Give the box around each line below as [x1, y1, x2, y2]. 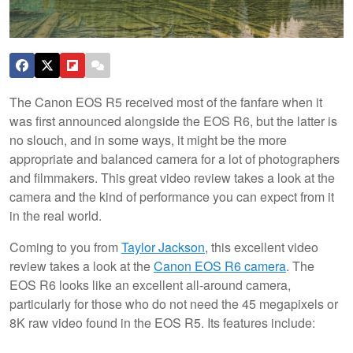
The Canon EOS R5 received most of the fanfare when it [9, 92, 322, 111]
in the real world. [9, 206, 105, 225]
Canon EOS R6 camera [154, 256, 286, 275]
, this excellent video [205, 237, 318, 256]
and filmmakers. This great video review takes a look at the [9, 168, 335, 187]
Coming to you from [9, 237, 121, 256]
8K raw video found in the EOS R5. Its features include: [9, 313, 315, 332]
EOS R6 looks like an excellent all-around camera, [9, 275, 291, 294]
